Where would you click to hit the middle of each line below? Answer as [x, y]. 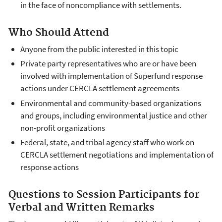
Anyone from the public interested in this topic [99, 49]
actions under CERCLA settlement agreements [100, 88]
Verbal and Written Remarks [82, 207]
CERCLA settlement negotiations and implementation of [117, 154]
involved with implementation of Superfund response [111, 76]
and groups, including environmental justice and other [114, 115]
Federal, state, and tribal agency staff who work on [107, 142]
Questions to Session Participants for [104, 194]
